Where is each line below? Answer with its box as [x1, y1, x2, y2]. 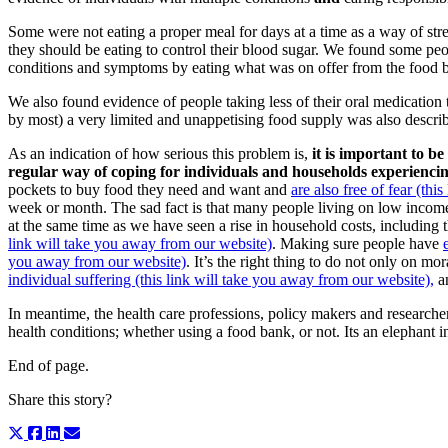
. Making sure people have [272, 235, 443, 253]
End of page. [8, 357, 89, 375]
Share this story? [8, 391, 112, 409]
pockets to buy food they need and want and [8, 181, 291, 199]
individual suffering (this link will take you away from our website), [8, 271, 434, 289]
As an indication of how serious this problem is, [8, 145, 312, 163]
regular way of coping [8, 163, 156, 181]
